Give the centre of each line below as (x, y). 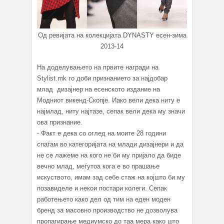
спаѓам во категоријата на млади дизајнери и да (110, 144)
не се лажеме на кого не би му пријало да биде (109, 155)
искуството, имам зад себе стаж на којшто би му (111, 177)
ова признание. (60, 122)
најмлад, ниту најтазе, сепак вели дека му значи (111, 111)
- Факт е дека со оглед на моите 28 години (101, 133)
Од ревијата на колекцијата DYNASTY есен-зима (112, 35)
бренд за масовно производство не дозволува (107, 210)
